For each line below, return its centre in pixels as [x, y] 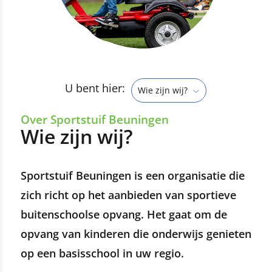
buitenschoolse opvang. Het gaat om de [124, 215]
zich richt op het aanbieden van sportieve [128, 195]
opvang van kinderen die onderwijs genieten [136, 234]
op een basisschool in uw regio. [102, 253]
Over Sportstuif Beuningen [94, 120]
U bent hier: [95, 88]
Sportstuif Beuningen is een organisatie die [132, 176]
